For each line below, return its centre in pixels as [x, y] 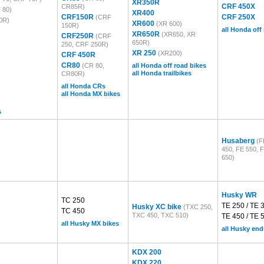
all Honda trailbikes [162, 73]
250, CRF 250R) [85, 44]
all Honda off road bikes [169, 65]
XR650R [147, 34]
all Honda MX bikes [91, 94]
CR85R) [73, 6]
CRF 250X [238, 17]
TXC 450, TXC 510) [160, 215]
